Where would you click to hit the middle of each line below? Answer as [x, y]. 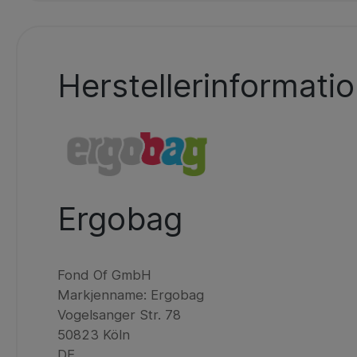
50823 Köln [94, 334]
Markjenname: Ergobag [131, 294]
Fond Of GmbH [105, 275]
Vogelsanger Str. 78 [120, 314]
